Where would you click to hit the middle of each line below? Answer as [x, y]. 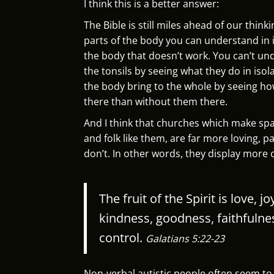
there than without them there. [156, 101]
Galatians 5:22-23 [185, 238]
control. [122, 237]
